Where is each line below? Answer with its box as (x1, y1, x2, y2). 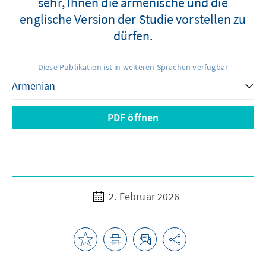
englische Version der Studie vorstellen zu (20, 10, 246, 27)
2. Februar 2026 (106, 189, 180, 203)
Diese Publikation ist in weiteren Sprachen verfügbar (37, 61, 229, 72)
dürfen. (113, 27, 153, 44)
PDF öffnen (107, 110, 159, 124)
